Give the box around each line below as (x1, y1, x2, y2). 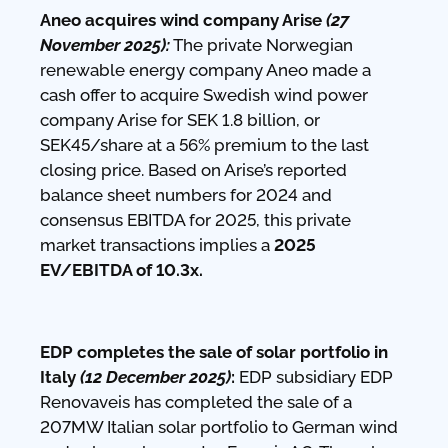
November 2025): (40, 34, 170, 55)
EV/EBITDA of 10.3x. (40, 259, 203, 280)
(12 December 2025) (80, 366, 231, 387)
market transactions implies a (40, 234, 274, 255)
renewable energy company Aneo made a (40, 59, 371, 80)
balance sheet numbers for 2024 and (40, 184, 332, 205)
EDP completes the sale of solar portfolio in (40, 341, 388, 362)
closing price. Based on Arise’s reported (40, 159, 347, 180)
